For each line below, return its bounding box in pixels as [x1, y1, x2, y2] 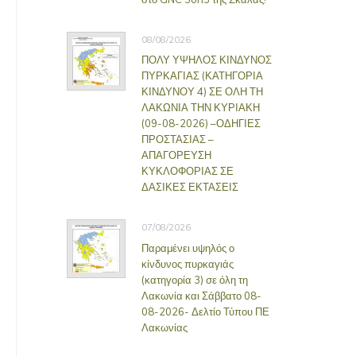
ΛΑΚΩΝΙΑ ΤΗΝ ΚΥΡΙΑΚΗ [141, 101, 260, 114]
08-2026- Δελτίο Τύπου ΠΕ [141, 304, 269, 318]
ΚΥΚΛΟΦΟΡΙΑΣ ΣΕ [141, 164, 234, 177]
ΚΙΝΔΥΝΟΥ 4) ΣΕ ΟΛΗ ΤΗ [141, 85, 263, 98]
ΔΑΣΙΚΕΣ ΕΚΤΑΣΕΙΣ [141, 180, 238, 193]
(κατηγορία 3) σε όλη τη [141, 273, 248, 286]
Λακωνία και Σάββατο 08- [141, 288, 261, 302]
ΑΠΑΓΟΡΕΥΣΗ [141, 149, 211, 161]
